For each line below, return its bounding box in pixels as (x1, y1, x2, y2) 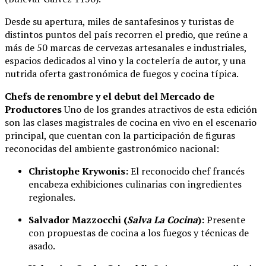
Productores (5, 103, 62, 116)
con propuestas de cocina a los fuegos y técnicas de (28, 226, 249, 240)
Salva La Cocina (127, 213, 198, 227)
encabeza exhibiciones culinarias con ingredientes (28, 178, 242, 191)
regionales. (28, 191, 75, 204)
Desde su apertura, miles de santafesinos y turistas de (5, 15, 234, 28)
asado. (28, 239, 55, 253)
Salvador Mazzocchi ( (28, 213, 127, 227)
